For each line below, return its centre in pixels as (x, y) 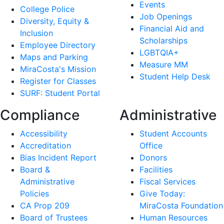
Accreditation (45, 146)
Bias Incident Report (58, 158)
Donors (153, 158)
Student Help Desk (175, 77)
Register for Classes (58, 81)
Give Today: (162, 194)
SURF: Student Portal (60, 93)
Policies (34, 194)
